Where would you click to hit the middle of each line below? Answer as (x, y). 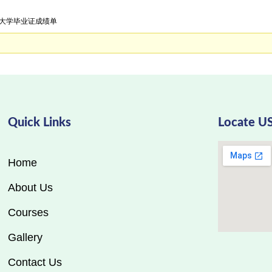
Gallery (25, 237)
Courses (28, 212)
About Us (30, 187)
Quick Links (39, 122)
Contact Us (35, 262)
